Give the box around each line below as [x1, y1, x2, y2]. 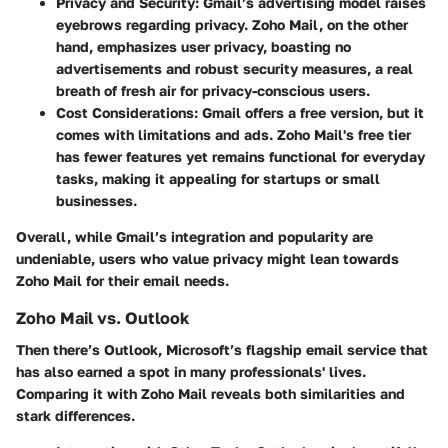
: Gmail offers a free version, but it [194, 103, 424, 121]
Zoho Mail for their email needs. [16, 271, 229, 289]
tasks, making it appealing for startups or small [56, 169, 380, 187]
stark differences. [16, 406, 135, 424]
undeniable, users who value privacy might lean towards [16, 249, 399, 267]
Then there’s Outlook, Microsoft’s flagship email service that [16, 340, 428, 358]
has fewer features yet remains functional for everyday [56, 147, 425, 165]
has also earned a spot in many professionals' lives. [16, 362, 366, 380]
